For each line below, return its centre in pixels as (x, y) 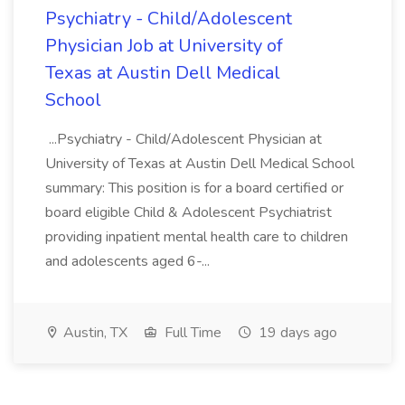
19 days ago (296, 333)
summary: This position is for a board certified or (194, 188)
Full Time (191, 333)
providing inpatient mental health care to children (197, 237)
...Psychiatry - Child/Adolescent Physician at (184, 139)
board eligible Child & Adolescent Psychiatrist (188, 212)
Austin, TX (94, 333)
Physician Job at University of (164, 46)
